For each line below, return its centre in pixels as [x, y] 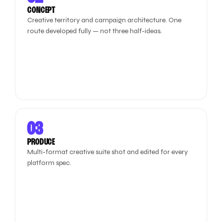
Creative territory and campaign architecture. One [105, 20]
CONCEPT [42, 10]
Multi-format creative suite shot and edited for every [108, 152]
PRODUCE [41, 142]
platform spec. [50, 163]
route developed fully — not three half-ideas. [95, 31]
